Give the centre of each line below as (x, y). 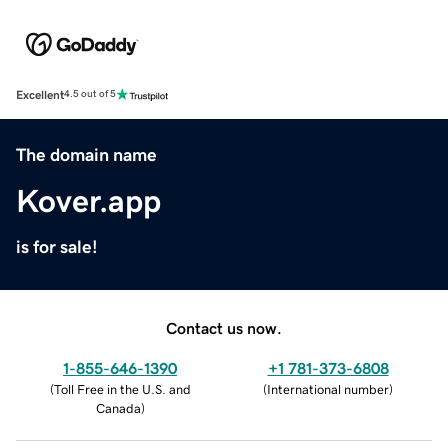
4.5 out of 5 (90, 94)
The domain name (86, 154)
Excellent (40, 94)
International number (328, 389)
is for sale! (57, 246)
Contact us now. (224, 327)
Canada (118, 408)
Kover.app (88, 200)
